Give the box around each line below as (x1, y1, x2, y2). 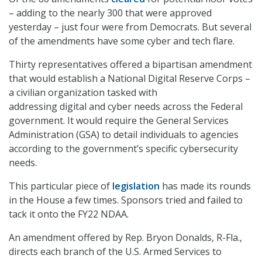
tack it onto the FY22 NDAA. (9, 208, 129, 221)
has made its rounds (160, 180, 251, 193)
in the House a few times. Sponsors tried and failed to (9, 194, 243, 207)
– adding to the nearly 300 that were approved (9, 6, 212, 20)
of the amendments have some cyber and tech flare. (9, 35, 235, 48)
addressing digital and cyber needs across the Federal (9, 100, 243, 113)
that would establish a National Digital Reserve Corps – (9, 72, 250, 85)
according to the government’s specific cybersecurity (9, 142, 238, 156)
